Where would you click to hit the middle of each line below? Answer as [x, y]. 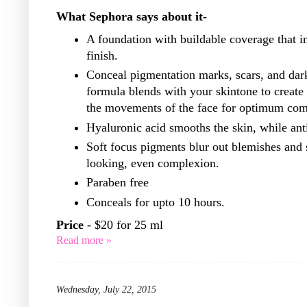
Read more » [84, 240]
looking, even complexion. [153, 163]
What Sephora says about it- [132, 16]
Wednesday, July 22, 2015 [106, 289]
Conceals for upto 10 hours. [156, 202]
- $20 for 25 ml [123, 224]
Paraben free [118, 183]
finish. [102, 55]
